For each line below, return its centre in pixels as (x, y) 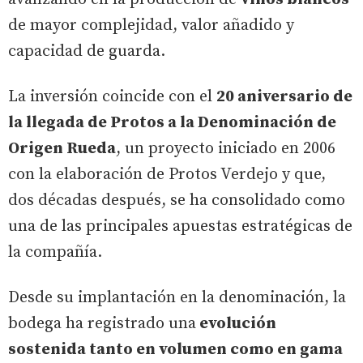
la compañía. (55, 252)
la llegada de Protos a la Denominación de (172, 122)
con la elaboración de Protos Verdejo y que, (167, 174)
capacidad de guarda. (87, 51)
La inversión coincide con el (112, 96)
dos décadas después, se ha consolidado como (177, 200)
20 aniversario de (284, 96)
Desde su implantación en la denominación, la (177, 297)
